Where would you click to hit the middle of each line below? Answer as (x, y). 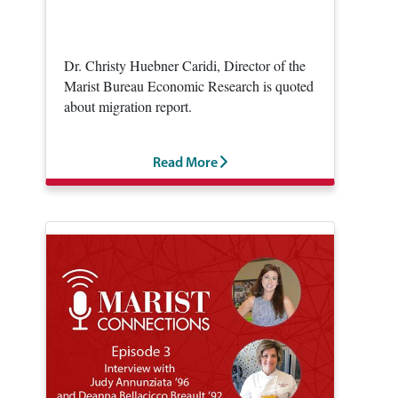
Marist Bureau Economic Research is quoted (189, 86)
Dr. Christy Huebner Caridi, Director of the (185, 66)
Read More (187, 164)
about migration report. (128, 107)
